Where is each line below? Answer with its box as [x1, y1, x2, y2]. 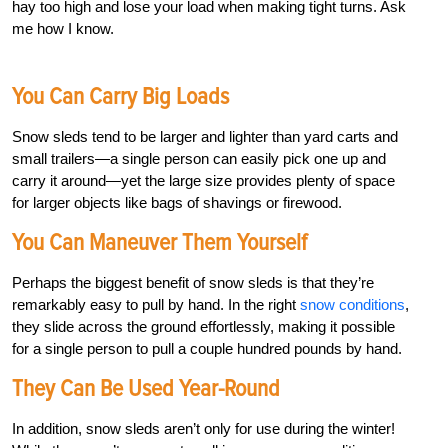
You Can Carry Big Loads [12, 82, 229, 112]
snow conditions [300, 296, 405, 314]
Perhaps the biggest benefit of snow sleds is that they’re [12, 274, 374, 292]
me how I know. [12, 20, 114, 38]
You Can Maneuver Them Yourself [12, 228, 307, 258]
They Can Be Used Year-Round [12, 374, 280, 404]
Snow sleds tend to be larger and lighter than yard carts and [12, 128, 398, 146]
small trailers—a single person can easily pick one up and [12, 150, 386, 168]
